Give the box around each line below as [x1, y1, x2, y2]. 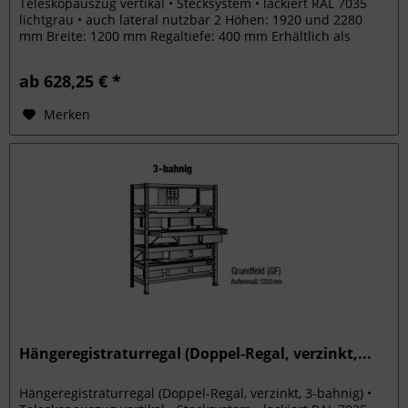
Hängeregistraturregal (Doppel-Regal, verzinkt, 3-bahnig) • [19, 384, 372, 403]
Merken [44, 105, 91, 123]
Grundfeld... [19, 43, 94, 61]
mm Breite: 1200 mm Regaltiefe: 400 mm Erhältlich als [19, 26, 352, 45]
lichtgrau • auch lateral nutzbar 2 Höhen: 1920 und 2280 [19, 10, 363, 28]
